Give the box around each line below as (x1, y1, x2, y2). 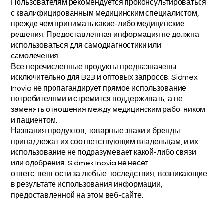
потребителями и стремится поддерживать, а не (10, 95, 182, 103)
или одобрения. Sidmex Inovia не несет (10, 159, 148, 167)
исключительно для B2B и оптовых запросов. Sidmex (10, 73, 198, 82)
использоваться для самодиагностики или (10, 41, 161, 50)
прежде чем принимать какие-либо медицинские (10, 20, 184, 28)
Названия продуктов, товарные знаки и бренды (10, 127, 180, 135)
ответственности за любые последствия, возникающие (10, 170, 207, 178)
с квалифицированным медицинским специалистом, (10, 9, 199, 18)
